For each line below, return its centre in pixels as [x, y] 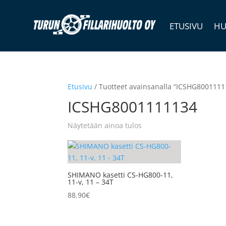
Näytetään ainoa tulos [105, 125]
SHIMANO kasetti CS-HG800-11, [121, 175]
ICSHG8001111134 [133, 107]
